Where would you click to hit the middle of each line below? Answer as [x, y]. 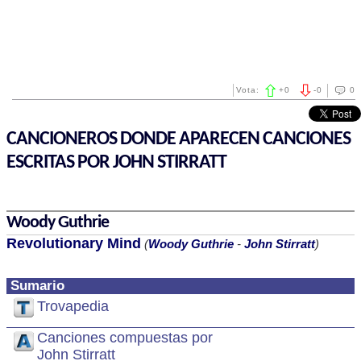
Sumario [37, 286]
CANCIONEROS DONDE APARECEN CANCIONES [178, 139]
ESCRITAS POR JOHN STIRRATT [116, 163]
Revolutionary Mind [74, 243]
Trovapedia [73, 307]
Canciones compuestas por [125, 338]
